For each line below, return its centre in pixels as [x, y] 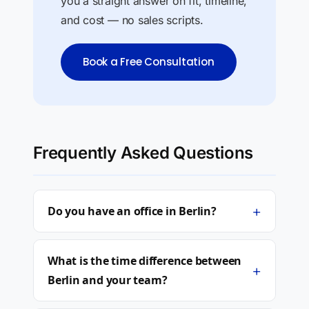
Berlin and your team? [108, 280]
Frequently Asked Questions [143, 153]
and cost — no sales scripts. [132, 20]
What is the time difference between [145, 261]
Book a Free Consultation [149, 62]
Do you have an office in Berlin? [132, 211]
